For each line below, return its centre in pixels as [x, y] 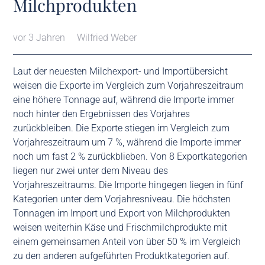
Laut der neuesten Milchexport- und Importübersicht [121, 71]
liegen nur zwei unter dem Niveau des [91, 170]
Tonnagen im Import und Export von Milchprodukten [122, 213]
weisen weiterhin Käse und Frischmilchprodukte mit [120, 227]
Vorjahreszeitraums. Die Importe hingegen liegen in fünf [128, 185]
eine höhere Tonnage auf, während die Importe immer [124, 99]
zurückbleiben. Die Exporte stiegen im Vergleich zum [122, 128]
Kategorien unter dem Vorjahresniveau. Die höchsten [122, 199]
